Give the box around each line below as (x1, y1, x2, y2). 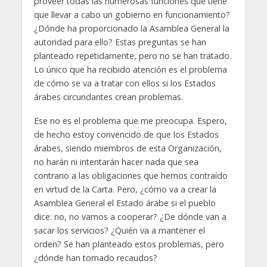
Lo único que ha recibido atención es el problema (33, 63, 227, 75)
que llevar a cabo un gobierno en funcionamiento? (33, 8, 230, 20)
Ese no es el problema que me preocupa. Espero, (33, 115, 227, 127)
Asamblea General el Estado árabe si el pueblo (33, 197, 216, 209)
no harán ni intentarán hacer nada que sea (33, 156, 198, 168)
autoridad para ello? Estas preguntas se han (33, 36, 206, 48)
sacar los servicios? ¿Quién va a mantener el (33, 225, 205, 237)
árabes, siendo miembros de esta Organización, (33, 142, 222, 154)
